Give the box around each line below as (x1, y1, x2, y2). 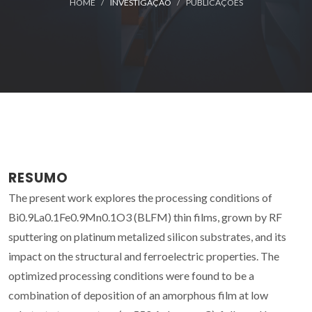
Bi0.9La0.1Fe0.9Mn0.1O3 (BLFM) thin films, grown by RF (8, 210, 282, 224)
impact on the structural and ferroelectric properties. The (8, 249, 279, 263)
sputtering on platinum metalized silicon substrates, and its (8, 229, 286, 243)
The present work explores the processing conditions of (8, 190, 272, 204)
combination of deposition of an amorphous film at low (8, 288, 268, 302)
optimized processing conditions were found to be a (8, 268, 254, 282)
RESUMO (8, 168, 68, 187)
